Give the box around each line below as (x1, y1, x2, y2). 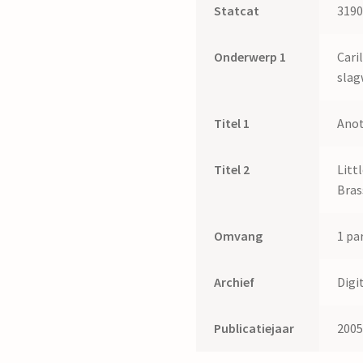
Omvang (214, 228, 263, 245)
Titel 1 (214, 115, 250, 132)
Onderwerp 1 (214, 49, 287, 66)
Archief (214, 274, 255, 291)
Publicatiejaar (214, 320, 295, 337)
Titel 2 (214, 161, 250, 178)
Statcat (214, 2, 260, 19)
